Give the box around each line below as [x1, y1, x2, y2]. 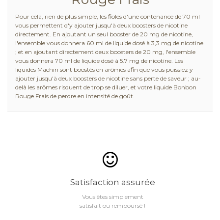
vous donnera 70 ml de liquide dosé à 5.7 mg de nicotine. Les [15, 57, 183, 65]
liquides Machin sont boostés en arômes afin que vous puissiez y [15, 66, 193, 74]
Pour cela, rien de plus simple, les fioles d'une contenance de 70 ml [15, 13, 200, 21]
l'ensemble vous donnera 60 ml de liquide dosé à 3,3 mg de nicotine [15, 39, 203, 47]
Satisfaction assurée [70, 177, 155, 188]
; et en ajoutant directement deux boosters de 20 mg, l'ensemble [15, 48, 195, 56]
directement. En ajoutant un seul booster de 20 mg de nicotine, [15, 30, 193, 38]
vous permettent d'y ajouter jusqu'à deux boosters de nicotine [15, 22, 188, 29]
